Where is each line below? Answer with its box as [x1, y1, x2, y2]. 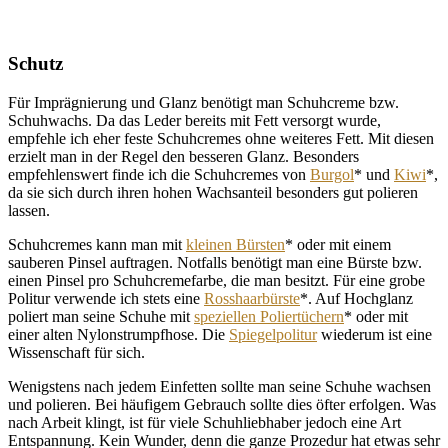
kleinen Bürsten [186, 236, 285, 254]
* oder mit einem [285, 236, 391, 254]
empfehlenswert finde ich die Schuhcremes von [8, 166, 310, 184]
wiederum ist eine [317, 326, 432, 344]
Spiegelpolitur [229, 326, 317, 344]
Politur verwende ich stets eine [8, 290, 204, 308]
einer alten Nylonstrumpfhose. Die [8, 326, 229, 344]
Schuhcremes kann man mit [8, 236, 186, 254]
